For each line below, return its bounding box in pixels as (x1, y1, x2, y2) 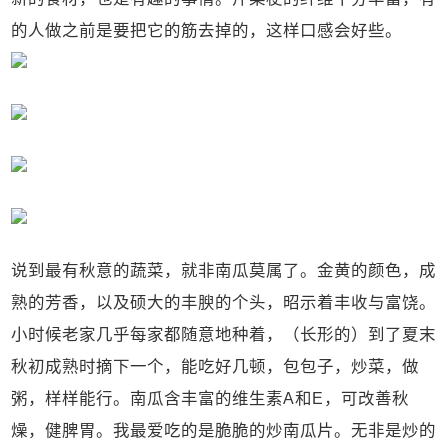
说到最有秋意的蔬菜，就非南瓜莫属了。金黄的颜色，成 (11, 261, 437, 279)
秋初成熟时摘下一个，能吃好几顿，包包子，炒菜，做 (11, 357, 420, 375)
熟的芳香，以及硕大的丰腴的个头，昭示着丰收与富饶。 (11, 293, 437, 311)
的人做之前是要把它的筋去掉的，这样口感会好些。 (11, 21, 403, 39)
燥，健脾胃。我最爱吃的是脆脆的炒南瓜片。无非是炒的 (11, 421, 437, 439)
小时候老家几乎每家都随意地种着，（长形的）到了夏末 (11, 325, 437, 343)
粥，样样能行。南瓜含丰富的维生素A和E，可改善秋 (11, 389, 410, 407)
